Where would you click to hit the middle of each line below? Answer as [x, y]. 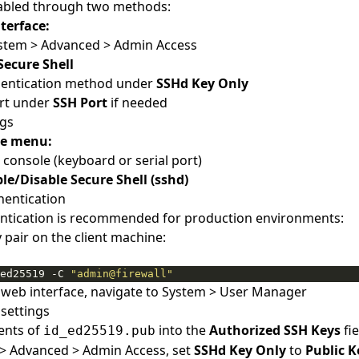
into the [182, 330]
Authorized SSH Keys [275, 330]
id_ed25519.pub [99, 331]
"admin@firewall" [122, 274]
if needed [137, 103]
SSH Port [80, 103]
